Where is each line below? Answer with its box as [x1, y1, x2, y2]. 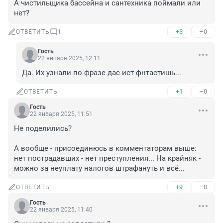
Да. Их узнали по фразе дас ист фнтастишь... [22, 68, 181, 78]
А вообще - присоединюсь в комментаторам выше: [14, 144, 197, 153]
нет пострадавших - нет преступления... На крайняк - [14, 154, 201, 163]
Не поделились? [14, 124, 72, 133]
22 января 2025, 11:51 [30, 111, 93, 118]
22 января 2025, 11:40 [30, 206, 93, 214]
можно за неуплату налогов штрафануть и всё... [14, 164, 185, 173]
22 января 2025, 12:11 [38, 55, 101, 62]
